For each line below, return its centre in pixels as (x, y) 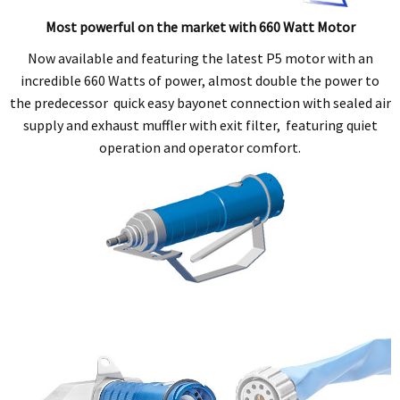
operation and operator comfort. (200, 147)
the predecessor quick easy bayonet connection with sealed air (200, 102)
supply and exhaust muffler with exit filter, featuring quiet (200, 125)
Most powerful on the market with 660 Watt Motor (200, 26)
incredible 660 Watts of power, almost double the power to (200, 80)
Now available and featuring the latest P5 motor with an (200, 58)
